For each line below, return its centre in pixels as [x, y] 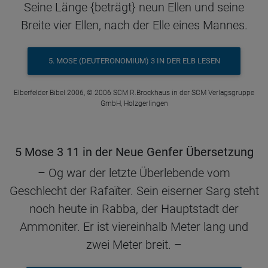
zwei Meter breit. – [134, 244]
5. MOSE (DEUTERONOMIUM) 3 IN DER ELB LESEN [134, 61]
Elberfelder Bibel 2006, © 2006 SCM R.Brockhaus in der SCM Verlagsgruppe [134, 92]
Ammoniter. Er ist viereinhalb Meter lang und [134, 226]
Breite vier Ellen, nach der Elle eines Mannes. [134, 25]
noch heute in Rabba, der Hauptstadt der [134, 208]
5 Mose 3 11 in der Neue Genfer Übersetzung [134, 152]
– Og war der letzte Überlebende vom [134, 173]
